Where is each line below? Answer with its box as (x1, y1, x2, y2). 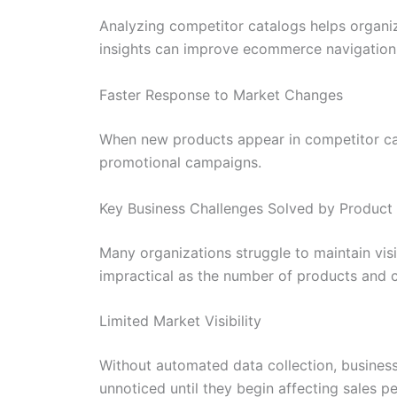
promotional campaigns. (99, 152, 261, 171)
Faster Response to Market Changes (99, 85, 343, 104)
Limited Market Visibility (99, 312, 261, 331)
